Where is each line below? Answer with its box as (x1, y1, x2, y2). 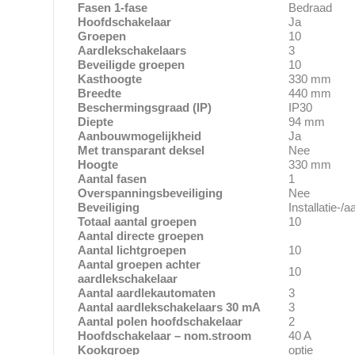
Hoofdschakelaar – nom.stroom (78, 328, 252, 342)
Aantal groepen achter (78, 257, 201, 271)
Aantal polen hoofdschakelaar (78, 314, 243, 328)
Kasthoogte (78, 71, 143, 86)
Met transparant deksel (78, 143, 205, 157)
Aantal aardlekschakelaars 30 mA (78, 300, 261, 314)
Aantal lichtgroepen (78, 242, 187, 257)
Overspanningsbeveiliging (78, 185, 223, 200)
